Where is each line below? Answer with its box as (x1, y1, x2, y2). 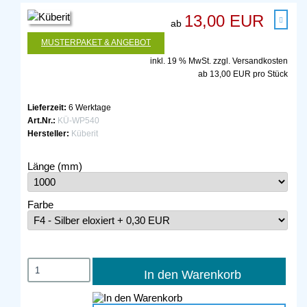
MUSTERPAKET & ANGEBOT (41, 37, 151, 47)
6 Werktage (69, 103, 111, 112)
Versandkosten (232, 56, 288, 66)
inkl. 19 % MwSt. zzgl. (150, 56, 232, 66)
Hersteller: (27, 129, 69, 138)
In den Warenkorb (137, 268, 241, 282)
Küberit (71, 129, 98, 138)
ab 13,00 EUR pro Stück (198, 69, 288, 79)
